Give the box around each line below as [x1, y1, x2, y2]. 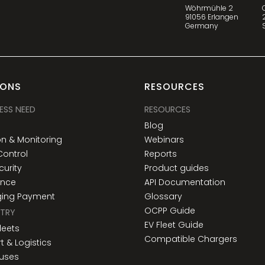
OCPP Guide [144, 205, 196, 217]
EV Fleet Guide [144, 219, 204, 231]
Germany [185, 20, 219, 31]
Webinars [144, 134, 185, 146]
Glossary [144, 190, 183, 203]
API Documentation [144, 176, 226, 189]
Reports [144, 148, 177, 160]
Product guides [144, 162, 209, 174]
